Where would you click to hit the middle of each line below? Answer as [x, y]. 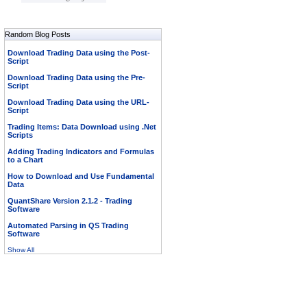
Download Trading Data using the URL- [78, 102]
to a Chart [25, 160]
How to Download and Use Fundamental [81, 176]
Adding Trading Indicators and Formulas [81, 151]
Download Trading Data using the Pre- [76, 77]
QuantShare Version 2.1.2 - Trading [70, 201]
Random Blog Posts [37, 34]
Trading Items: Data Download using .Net [82, 127]
